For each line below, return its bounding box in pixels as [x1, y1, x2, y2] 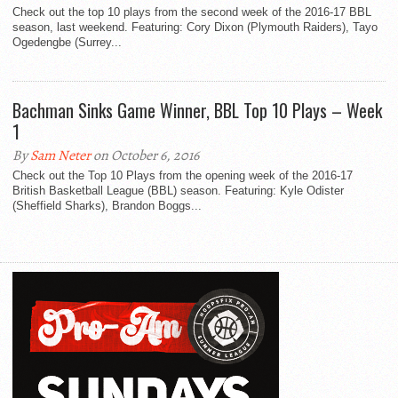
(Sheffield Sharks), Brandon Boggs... [12, 199, 202, 213]
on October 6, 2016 [91, 146, 199, 166]
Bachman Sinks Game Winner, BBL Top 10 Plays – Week [12, 97, 382, 124]
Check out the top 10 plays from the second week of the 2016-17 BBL [12, 5, 371, 20]
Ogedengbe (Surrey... [12, 36, 122, 50]
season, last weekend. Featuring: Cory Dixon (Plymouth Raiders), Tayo [12, 20, 378, 35]
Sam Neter [30, 146, 91, 166]
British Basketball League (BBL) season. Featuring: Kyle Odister [12, 184, 344, 198]
